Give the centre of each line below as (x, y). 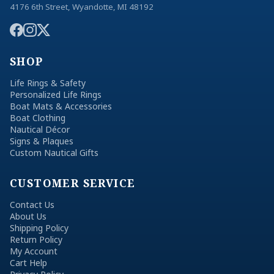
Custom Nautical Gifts (54, 153)
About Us (28, 217)
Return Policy (36, 240)
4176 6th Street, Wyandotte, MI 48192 (82, 7)
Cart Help (28, 263)
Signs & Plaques (42, 141)
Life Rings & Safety (48, 83)
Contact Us (32, 205)
